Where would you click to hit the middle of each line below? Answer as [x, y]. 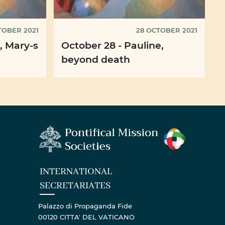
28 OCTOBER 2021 [167, 30]
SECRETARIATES [75, 186]
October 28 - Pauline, [113, 45]
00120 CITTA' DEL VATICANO [87, 217]
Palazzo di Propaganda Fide [85, 206]
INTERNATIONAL [76, 172]
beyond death [96, 59]
